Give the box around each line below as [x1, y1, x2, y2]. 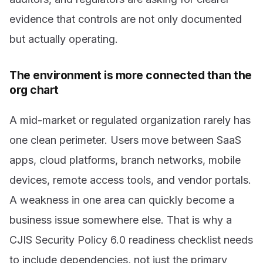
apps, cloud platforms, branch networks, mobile [9, 153, 241, 166]
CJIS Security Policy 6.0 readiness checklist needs [9, 233, 253, 246]
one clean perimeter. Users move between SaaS [9, 133, 241, 146]
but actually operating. [9, 32, 118, 45]
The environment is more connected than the [9, 68, 252, 82]
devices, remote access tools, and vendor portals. [9, 173, 251, 186]
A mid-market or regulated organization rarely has [9, 113, 251, 126]
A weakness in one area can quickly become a [9, 193, 234, 206]
